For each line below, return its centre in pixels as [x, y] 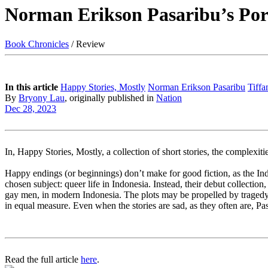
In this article [31, 87]
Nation [169, 98]
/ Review [87, 44]
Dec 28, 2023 [31, 108]
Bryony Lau [42, 98]
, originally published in [110, 98]
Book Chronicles [37, 44]
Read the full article [43, 259]
